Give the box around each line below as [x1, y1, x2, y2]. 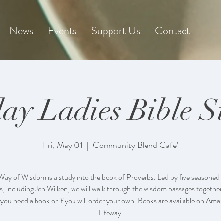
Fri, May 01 [43, 139, 83, 151]
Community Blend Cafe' [93, 139, 178, 151]
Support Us [91, 23, 140, 38]
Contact [155, 23, 190, 38]
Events [48, 23, 76, 38]
